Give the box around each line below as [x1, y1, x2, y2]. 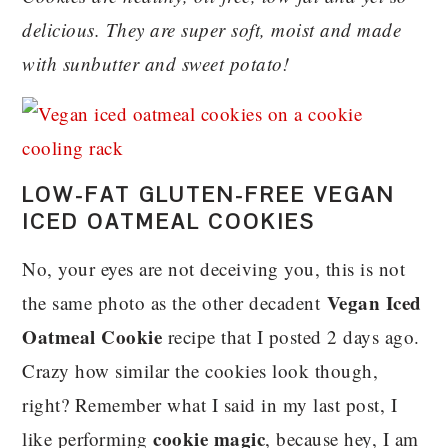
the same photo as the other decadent [22, 289, 327, 315]
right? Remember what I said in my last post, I [22, 391, 398, 417]
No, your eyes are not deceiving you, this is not [22, 255, 406, 281]
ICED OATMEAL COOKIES [22, 207, 316, 235]
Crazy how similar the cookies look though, [22, 357, 379, 383]
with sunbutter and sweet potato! [22, 50, 290, 76]
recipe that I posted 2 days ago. [162, 323, 420, 349]
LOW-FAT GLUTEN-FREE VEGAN [22, 180, 396, 208]
